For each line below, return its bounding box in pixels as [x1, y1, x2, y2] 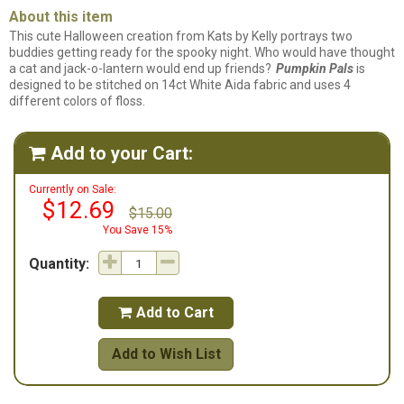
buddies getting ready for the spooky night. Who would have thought [9, 45, 395, 60]
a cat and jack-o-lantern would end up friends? [9, 61, 271, 76]
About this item [9, 8, 113, 25]
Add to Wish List [111, 345, 221, 363]
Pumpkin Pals [275, 61, 353, 76]
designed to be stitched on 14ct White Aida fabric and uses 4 [9, 78, 351, 92]
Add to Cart [136, 304, 214, 321]
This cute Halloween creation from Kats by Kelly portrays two [9, 29, 353, 43]
